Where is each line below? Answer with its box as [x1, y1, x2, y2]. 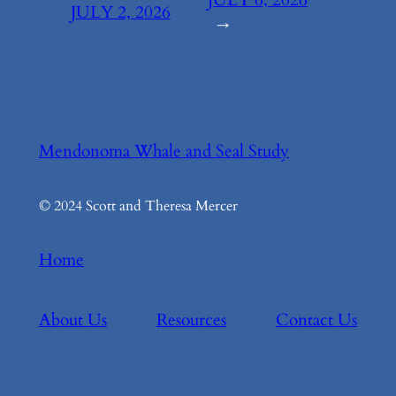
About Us [38, 308, 107, 331]
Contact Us [276, 308, 358, 331]
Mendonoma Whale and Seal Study [38, 139, 289, 163]
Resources [156, 308, 226, 331]
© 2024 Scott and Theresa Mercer [38, 196, 238, 217]
